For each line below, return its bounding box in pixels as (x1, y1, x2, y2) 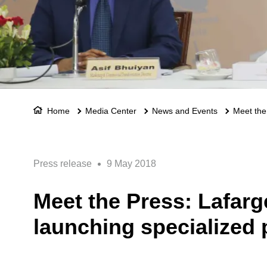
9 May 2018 (107, 159, 156, 169)
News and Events (152, 106, 218, 116)
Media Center (85, 106, 136, 116)
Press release (33, 159, 92, 169)
